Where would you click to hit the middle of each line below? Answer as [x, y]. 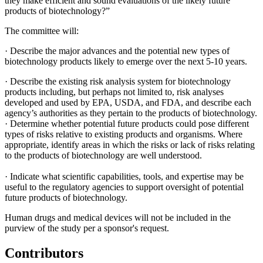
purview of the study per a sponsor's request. [87, 228]
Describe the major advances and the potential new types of [120, 50]
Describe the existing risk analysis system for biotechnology [119, 81]
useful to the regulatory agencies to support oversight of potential [124, 187]
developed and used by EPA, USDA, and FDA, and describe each [128, 102]
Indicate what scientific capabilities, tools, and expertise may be [127, 176]
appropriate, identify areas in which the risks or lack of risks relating [130, 144]
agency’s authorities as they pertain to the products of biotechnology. [131, 113]
